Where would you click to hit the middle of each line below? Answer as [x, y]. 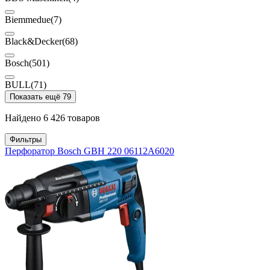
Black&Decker [33, 42]
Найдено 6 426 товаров [52, 118]
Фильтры [26, 140]
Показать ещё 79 [40, 97]
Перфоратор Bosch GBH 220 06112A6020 [89, 151]
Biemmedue [28, 20]
